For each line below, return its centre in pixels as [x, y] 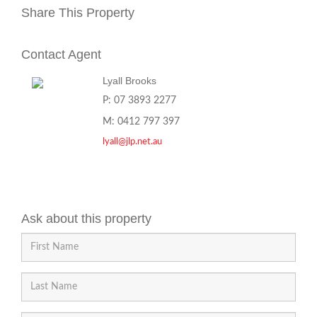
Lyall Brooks [129, 81]
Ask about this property [86, 219]
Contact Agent [61, 54]
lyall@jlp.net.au [132, 142]
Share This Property [78, 13]
